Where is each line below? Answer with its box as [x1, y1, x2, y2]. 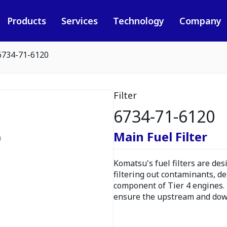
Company [179, 15, 221, 27]
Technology [112, 15, 164, 27]
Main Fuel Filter [113, 128, 207, 145]
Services [61, 15, 98, 27]
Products [7, 15, 46, 27]
